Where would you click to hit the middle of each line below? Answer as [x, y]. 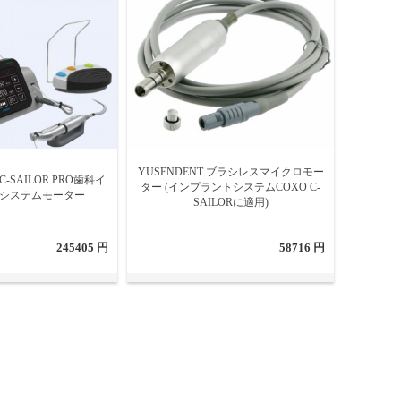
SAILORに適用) [230, 202]
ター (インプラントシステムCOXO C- [230, 187]
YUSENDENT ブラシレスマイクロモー [230, 172]
